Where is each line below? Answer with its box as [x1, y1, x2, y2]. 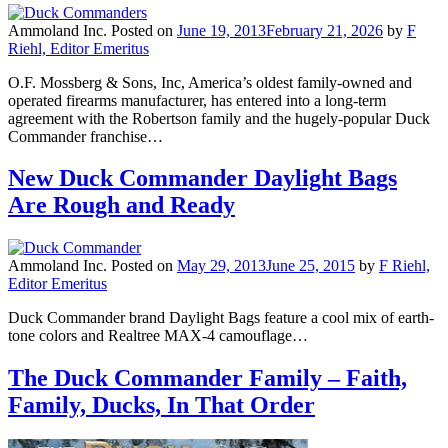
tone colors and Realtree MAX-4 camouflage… [8, 327, 308, 345]
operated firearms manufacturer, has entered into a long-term [8, 91, 386, 109]
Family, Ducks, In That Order [8, 392, 315, 419]
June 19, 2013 [177, 21, 266, 39]
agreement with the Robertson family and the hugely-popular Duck [8, 109, 430, 127]
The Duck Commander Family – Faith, [8, 365, 407, 392]
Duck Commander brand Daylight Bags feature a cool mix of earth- [8, 309, 434, 327]
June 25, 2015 [266, 257, 355, 275]
